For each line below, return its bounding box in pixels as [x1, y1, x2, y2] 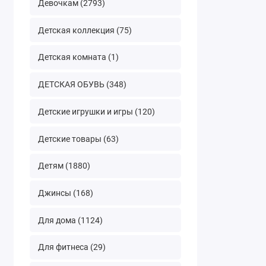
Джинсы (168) [37, 188, 93, 198]
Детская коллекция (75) [37, 25, 132, 35]
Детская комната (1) [37, 52, 119, 62]
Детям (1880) [37, 161, 90, 171]
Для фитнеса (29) [37, 242, 106, 252]
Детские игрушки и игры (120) [37, 106, 155, 116]
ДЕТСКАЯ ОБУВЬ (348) [37, 80, 126, 90]
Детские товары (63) [37, 134, 119, 144]
